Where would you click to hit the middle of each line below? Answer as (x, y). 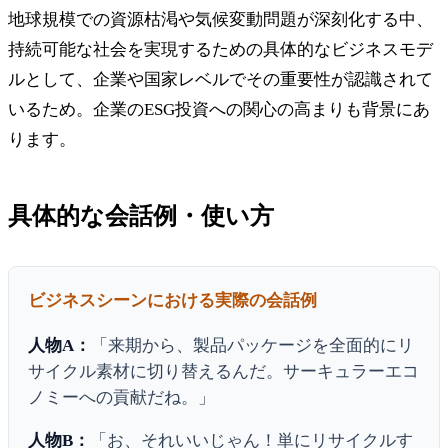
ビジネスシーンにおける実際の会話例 (173, 300)
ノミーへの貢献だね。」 (122, 397)
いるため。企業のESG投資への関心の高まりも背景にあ (219, 109)
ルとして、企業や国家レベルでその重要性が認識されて (220, 79)
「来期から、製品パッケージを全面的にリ (253, 345)
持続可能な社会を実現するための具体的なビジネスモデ (220, 49)
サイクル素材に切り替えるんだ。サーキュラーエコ (224, 371)
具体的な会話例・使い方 (141, 215)
